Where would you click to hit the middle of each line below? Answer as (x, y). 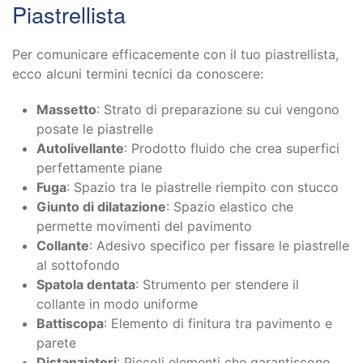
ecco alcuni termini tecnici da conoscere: (138, 73)
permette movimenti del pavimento (144, 226)
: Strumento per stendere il (217, 284)
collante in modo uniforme (117, 303)
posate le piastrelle (95, 128)
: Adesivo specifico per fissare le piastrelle (219, 245)
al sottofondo (78, 265)
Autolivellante (80, 148)
